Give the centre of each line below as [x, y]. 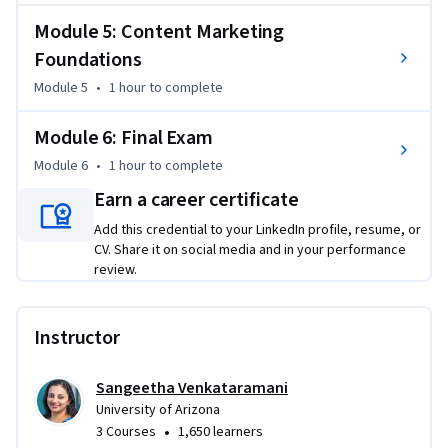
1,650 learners [220, 432]
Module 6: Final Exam [123, 138]
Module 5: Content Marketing [159, 32]
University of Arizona [158, 410]
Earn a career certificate [196, 200]
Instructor [77, 338]
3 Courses [126, 432]
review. [115, 270]
